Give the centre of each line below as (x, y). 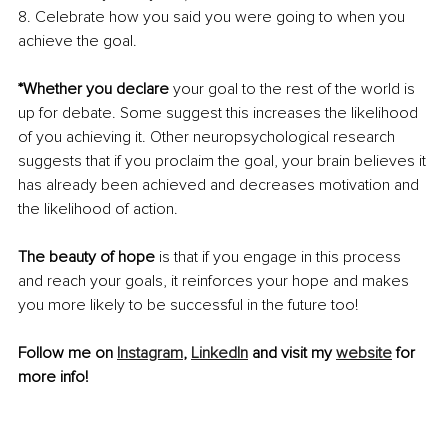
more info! (53, 376)
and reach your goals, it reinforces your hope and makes (215, 280)
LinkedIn (219, 352)
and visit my (292, 352)
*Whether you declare (93, 88)
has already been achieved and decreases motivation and (220, 184)
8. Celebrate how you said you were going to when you (213, 16)
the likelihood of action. (100, 208)
